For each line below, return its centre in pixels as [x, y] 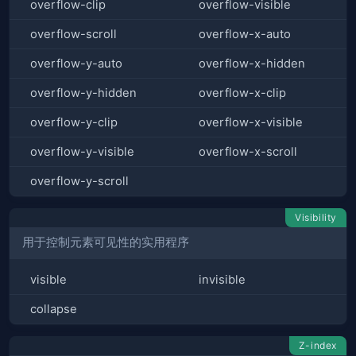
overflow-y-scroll [79, 181]
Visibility [316, 217]
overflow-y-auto [76, 63]
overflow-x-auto [245, 34]
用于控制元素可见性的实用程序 [106, 243]
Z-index [317, 345]
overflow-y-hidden [83, 93]
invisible [222, 279]
